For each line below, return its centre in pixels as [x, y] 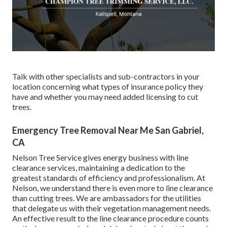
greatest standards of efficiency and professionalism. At [109, 178]
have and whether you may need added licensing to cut [105, 97]
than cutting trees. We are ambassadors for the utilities [107, 198]
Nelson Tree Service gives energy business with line [100, 158]
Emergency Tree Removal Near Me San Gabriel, [108, 130]
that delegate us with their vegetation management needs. [111, 208]
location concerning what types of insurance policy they [108, 87]
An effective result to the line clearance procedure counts [110, 218]
